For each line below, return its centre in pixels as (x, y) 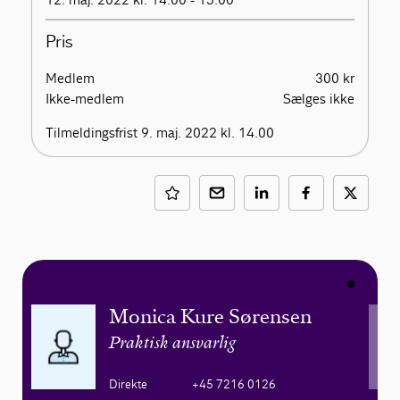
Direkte (128, 384)
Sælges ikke (318, 99)
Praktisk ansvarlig (172, 344)
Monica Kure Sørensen (210, 317)
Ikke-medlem (85, 99)
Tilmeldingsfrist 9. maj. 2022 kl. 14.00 (160, 133)
